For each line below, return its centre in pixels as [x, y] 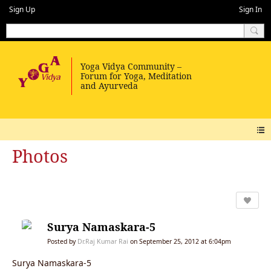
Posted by [62, 241]
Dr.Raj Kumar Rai [103, 241]
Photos [40, 156]
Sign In [250, 9]
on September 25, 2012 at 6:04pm [180, 241]
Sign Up [22, 9]
